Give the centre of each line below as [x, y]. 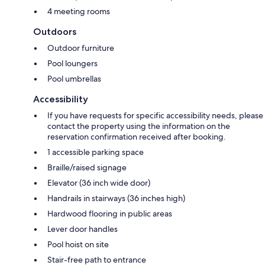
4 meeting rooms [79, 11]
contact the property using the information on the [139, 126]
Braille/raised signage [87, 167]
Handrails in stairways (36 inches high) [116, 198]
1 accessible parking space [96, 152]
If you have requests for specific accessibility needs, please [155, 115]
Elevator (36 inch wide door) [99, 182]
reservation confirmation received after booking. [137, 136]
